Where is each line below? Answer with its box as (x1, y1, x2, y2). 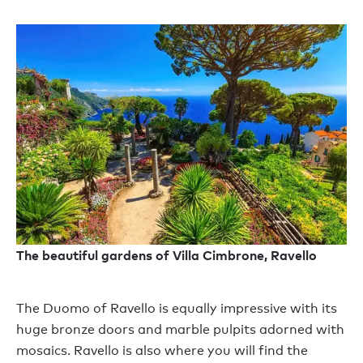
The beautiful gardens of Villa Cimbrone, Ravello (16, 246, 317, 263)
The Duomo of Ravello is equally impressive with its (16, 300, 337, 316)
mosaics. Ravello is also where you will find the (16, 342, 308, 358)
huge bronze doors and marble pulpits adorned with (16, 321, 344, 337)
